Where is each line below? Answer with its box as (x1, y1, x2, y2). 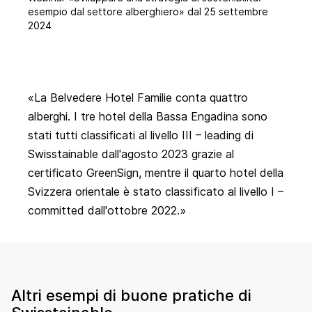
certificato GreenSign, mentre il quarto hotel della (28, 165, 283, 180)
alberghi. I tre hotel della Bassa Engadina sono (28, 109, 267, 123)
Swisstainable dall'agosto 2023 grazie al (28, 146, 234, 161)
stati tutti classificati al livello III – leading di (28, 127, 253, 142)
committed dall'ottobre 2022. (28, 203, 180, 217)
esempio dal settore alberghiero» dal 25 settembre (28, 5, 268, 17)
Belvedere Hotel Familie (50, 90, 172, 104)
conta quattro (172, 90, 248, 104)
